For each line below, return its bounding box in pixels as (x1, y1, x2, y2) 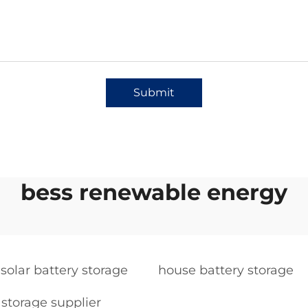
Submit (133, 86, 175, 99)
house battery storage (158, 263, 294, 278)
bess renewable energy (21, 179, 287, 206)
